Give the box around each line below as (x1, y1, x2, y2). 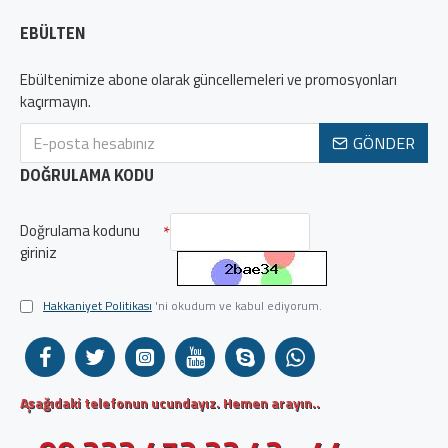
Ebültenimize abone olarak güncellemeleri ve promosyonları (20, 68, 397, 91)
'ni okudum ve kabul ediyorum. (155, 296, 322, 315)
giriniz (20, 241, 57, 264)
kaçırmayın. (20, 90, 91, 113)
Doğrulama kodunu (20, 219, 140, 242)
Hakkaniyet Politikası (43, 296, 152, 315)
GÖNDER (353, 131, 415, 155)
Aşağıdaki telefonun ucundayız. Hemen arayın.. (20, 392, 320, 413)
